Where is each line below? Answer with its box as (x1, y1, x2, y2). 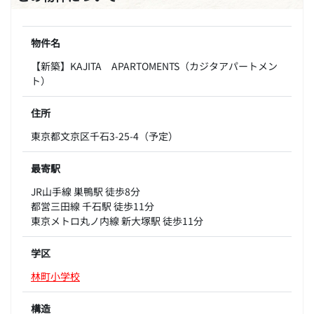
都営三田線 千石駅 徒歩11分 (31, 198, 154, 213)
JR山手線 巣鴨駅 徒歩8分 (31, 183, 140, 198)
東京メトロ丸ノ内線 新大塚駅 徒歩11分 (31, 212, 203, 228)
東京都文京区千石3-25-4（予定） (31, 128, 178, 143)
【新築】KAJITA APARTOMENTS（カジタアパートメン (31, 57, 278, 73)
